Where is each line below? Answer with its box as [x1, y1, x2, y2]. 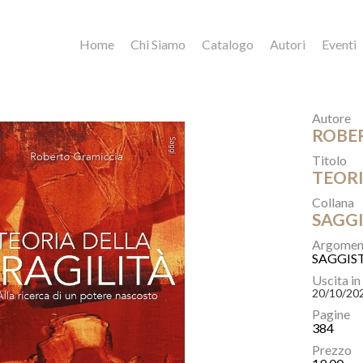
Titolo [312, 152, 348, 168]
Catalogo [202, 36, 254, 52]
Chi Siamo [130, 36, 186, 52]
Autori [270, 36, 305, 52]
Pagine [312, 306, 351, 322]
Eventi [322, 36, 357, 52]
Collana [312, 194, 355, 210]
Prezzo [312, 342, 352, 357]
